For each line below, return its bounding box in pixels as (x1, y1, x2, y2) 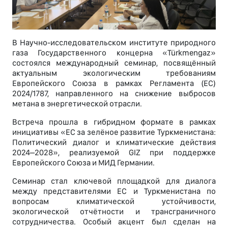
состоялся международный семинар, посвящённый (12, 58, 216, 68)
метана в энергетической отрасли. (12, 99, 142, 109)
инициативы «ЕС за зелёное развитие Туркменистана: (12, 127, 216, 137)
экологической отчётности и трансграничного (12, 207, 216, 217)
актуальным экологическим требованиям (12, 68, 216, 78)
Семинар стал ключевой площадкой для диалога (12, 176, 216, 186)
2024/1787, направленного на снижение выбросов (12, 89, 216, 99)
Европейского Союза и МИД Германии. (12, 158, 155, 168)
